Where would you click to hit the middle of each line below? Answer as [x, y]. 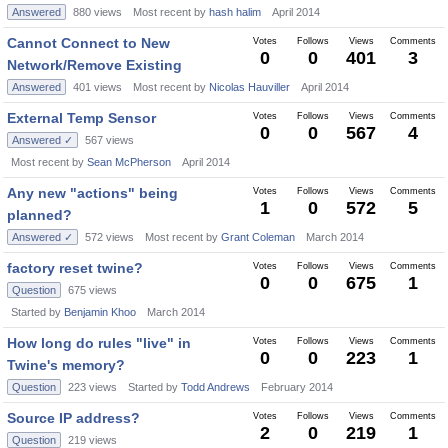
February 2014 [297, 387]
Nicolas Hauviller [249, 87]
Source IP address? [73, 418]
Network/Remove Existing [94, 65]
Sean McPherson [129, 162]
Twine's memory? [66, 365]
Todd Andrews [215, 387]
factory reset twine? [75, 268]
